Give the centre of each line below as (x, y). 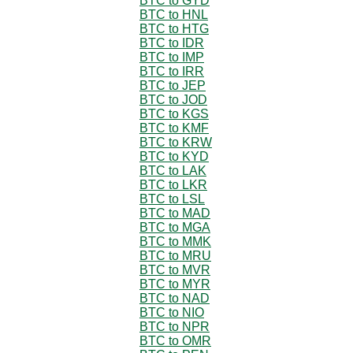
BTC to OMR (175, 340)
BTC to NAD (175, 298)
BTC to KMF (174, 128)
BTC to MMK (175, 241)
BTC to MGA (175, 227)
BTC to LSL (172, 199)
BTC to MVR (175, 269)
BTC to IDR (172, 43)
